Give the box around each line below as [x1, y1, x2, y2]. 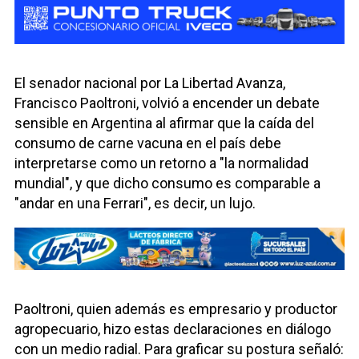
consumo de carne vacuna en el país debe [14, 135, 281, 152]
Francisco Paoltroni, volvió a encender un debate [14, 95, 320, 112]
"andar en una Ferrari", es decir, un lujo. [14, 195, 256, 212]
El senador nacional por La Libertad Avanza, [14, 75, 285, 92]
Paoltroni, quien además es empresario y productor [14, 301, 337, 318]
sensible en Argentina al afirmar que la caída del [14, 115, 314, 132]
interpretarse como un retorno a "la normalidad [14, 155, 309, 172]
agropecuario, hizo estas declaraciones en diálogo [14, 321, 331, 338]
